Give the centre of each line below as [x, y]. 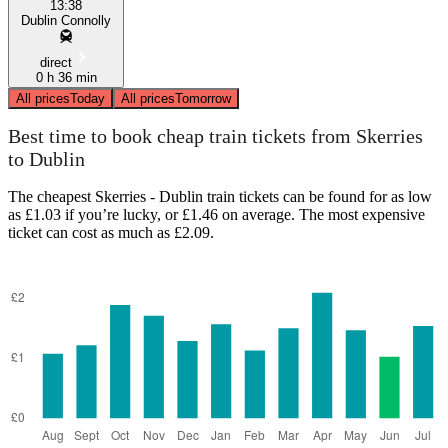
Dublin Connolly [66, 20]
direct [56, 62]
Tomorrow [203, 98]
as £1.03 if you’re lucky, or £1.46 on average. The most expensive [216, 214]
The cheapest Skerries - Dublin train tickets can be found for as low [220, 196]
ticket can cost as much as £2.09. [111, 232]
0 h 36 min [66, 77]
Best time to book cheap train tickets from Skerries [215, 136]
